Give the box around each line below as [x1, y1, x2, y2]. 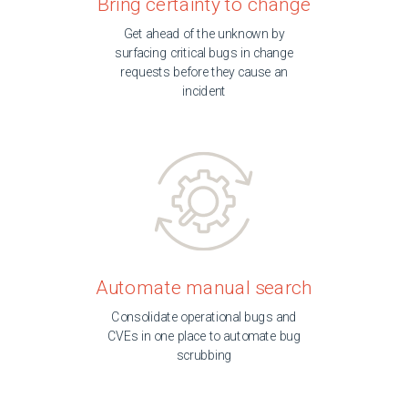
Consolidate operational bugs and [111, 310, 297, 325]
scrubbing [176, 348, 232, 363]
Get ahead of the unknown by [123, 26, 285, 42]
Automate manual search [96, 276, 312, 299]
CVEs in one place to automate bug [107, 329, 301, 344]
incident [182, 84, 226, 99]
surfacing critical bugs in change [114, 46, 293, 61]
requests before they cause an [120, 65, 288, 80]
